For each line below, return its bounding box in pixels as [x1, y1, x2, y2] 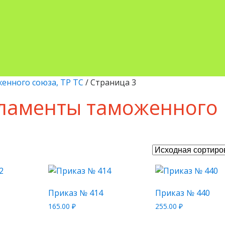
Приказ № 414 [48, 187, 103, 198]
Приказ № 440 [155, 187, 210, 198]
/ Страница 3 [83, 77, 136, 88]
